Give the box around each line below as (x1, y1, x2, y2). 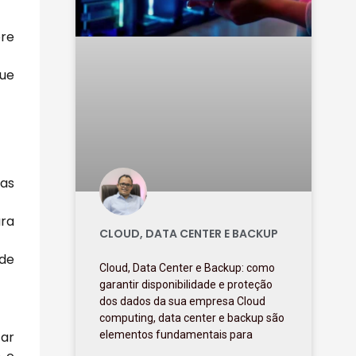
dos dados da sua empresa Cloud (99, 295, 266, 308)
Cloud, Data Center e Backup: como (99, 261, 276, 275)
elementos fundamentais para (99, 328, 253, 342)
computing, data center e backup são (99, 311, 285, 325)
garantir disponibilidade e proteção (99, 278, 273, 292)
